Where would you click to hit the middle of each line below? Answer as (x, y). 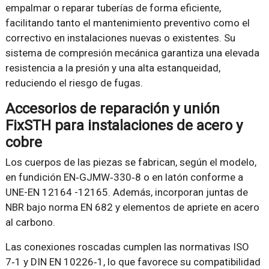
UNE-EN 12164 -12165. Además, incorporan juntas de (126, 192)
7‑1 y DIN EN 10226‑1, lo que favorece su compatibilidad (133, 261)
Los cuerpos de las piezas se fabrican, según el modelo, (131, 162)
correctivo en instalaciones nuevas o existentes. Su (120, 38)
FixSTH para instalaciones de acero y (124, 125)
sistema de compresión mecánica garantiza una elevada (132, 53)
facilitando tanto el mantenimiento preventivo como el (127, 23)
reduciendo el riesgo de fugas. (74, 83)
